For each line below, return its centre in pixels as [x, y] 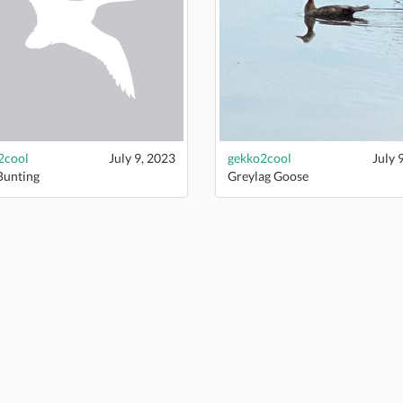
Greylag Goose [268, 175]
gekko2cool [260, 157]
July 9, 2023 [142, 157]
